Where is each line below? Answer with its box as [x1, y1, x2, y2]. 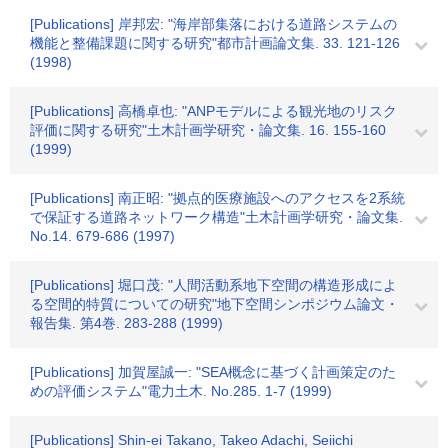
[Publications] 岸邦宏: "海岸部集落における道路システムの [30, 16, 397, 32]
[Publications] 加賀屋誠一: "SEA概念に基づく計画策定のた [30, 364, 396, 380]
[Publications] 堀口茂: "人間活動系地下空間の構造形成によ [30, 277, 397, 293]
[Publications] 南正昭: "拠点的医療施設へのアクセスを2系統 [30, 190, 405, 206]
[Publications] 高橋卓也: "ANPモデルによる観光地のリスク [30, 103, 397, 119]
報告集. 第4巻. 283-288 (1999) [30, 315, 223, 331]
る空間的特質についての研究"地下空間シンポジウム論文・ [30, 296, 399, 312]
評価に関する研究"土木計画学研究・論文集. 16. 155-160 [30, 122, 386, 138]
